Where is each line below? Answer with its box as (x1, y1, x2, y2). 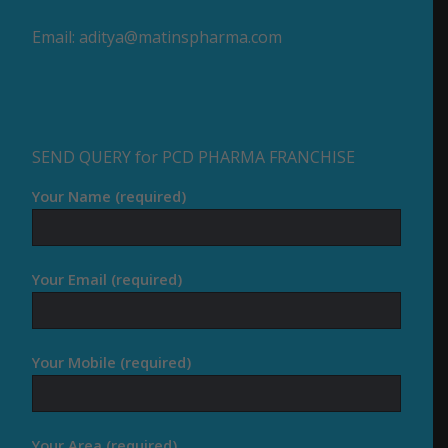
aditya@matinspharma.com (79, 26, 283, 48)
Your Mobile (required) (32, 352, 192, 373)
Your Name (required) (32, 186, 187, 207)
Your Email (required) (32, 269, 183, 290)
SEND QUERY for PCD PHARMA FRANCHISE (32, 145, 356, 168)
